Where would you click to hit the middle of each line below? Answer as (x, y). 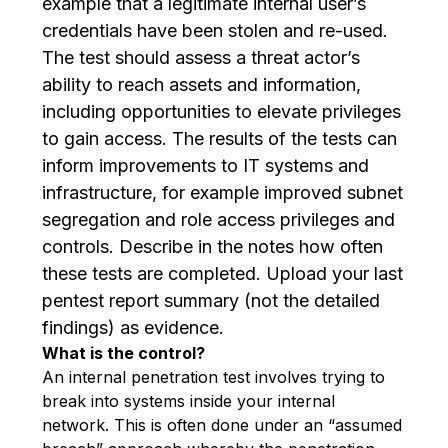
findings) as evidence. (133, 327)
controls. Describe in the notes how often (213, 246)
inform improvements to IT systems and (206, 165)
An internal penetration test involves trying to (214, 377)
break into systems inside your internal (189, 401)
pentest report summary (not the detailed (211, 300)
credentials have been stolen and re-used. (215, 30)
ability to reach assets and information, (202, 84)
